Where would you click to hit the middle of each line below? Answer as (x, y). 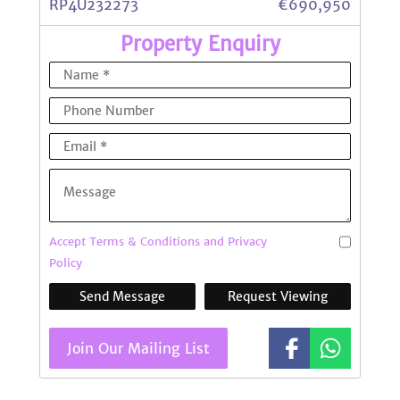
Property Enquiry (200, 43)
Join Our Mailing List (138, 348)
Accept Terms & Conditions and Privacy (158, 241)
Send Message (122, 296)
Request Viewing (278, 296)
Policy (66, 262)
